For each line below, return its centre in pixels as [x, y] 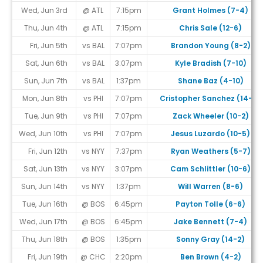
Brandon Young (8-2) [210, 46]
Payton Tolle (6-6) [210, 204]
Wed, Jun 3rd [44, 11]
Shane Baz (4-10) [210, 81]
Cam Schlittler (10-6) [210, 169]
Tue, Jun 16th [45, 204]
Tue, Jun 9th [46, 116]
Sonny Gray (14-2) [210, 240]
